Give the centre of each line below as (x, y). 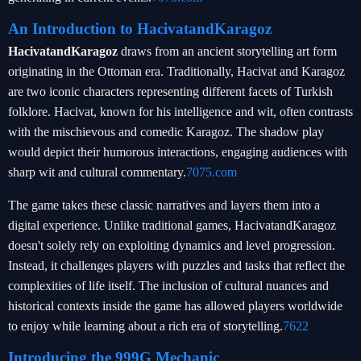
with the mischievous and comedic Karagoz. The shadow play (166, 132)
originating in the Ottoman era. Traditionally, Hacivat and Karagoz (176, 71)
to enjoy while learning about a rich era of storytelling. (145, 326)
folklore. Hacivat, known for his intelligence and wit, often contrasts (180, 112)
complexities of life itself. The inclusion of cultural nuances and (168, 286)
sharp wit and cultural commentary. (97, 172)
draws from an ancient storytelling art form (229, 51)
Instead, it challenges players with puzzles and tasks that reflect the (176, 266)
